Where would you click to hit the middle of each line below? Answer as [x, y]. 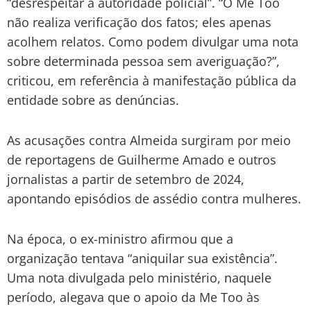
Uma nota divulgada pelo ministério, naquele [139, 277]
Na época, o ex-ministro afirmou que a [120, 238]
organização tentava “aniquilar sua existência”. [142, 258]
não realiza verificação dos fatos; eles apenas [139, 22]
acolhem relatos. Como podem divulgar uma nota [153, 41]
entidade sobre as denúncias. [93, 100]
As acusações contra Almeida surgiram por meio [149, 140]
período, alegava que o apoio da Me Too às [133, 297]
